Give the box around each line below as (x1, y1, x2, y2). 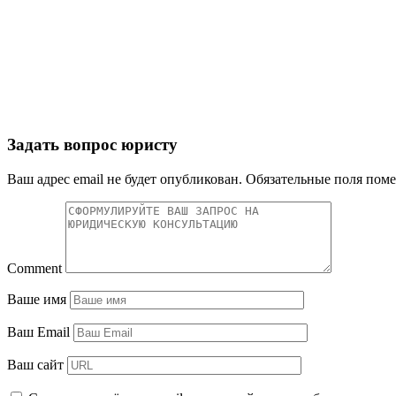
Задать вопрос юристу (7, 135, 178, 154)
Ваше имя (7, 291, 66, 307)
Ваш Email (7, 324, 70, 339)
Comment (7, 260, 62, 276)
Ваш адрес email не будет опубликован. (7, 171, 242, 187)
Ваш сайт (7, 356, 64, 372)
